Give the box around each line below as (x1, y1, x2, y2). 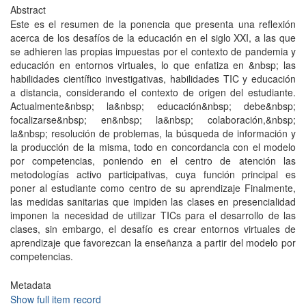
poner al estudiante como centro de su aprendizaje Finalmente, (10, 181, 296, 195)
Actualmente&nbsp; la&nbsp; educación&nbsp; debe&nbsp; (10, 99, 296, 113)
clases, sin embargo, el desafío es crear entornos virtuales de (10, 222, 296, 236)
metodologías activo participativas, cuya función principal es (10, 167, 296, 181)
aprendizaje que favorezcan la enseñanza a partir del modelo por (10, 236, 296, 249)
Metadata (10, 278, 51, 292)
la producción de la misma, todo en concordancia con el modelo (10, 140, 296, 154)
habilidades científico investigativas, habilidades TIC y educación (10, 72, 296, 85)
